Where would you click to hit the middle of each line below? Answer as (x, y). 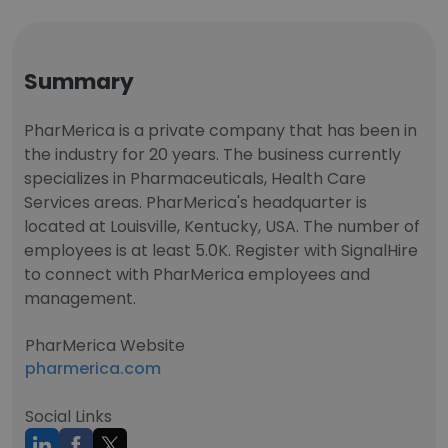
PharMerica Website (105, 345)
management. (80, 298)
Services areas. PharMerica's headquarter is (195, 202)
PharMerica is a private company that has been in (220, 130)
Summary (79, 81)
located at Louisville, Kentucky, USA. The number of (222, 226)
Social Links (68, 416)
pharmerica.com (93, 368)
